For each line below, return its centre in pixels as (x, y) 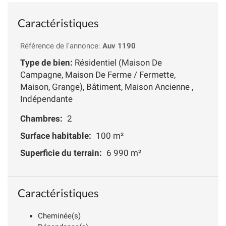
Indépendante (46, 99)
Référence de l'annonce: (61, 46)
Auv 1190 (119, 46)
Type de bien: (46, 62)
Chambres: (41, 118)
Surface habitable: (56, 135)
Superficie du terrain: (61, 153)
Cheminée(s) (59, 216)
